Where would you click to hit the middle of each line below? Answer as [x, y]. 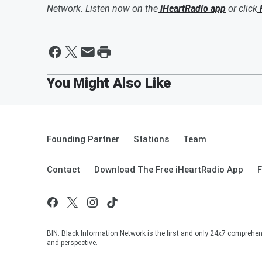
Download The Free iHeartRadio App [169, 169]
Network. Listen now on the [102, 8]
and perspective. [72, 242]
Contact [63, 169]
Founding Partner [83, 139]
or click [242, 8]
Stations [151, 139]
